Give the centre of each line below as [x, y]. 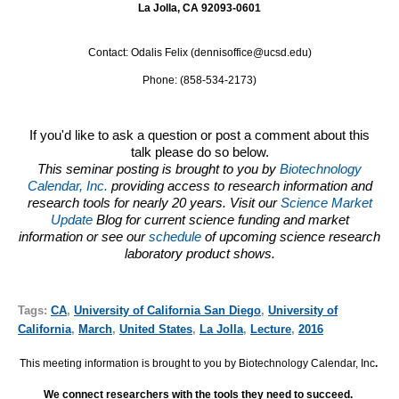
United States [156, 329]
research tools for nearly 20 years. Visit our [154, 204]
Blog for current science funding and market [222, 220]
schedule [175, 237]
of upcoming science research [291, 237]
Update [73, 220]
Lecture [271, 329]
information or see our [84, 237]
